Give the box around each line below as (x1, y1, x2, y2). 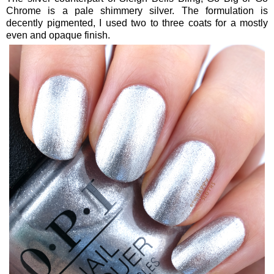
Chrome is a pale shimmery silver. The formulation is (6, 6, 268, 17)
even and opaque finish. (6, 30, 110, 41)
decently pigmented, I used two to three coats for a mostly (6, 18, 268, 29)
